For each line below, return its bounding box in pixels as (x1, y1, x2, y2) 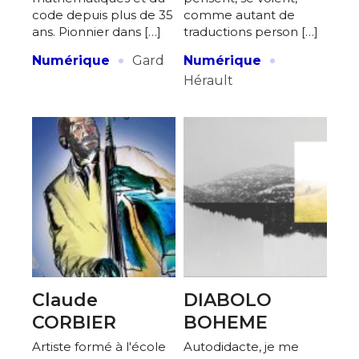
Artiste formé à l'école (32, 338, 166, 354)
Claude (32, 288, 98, 311)
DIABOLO (184, 288, 272, 311)
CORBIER (32, 311, 116, 333)
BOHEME (184, 311, 268, 333)
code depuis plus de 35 (32, 6, 173, 22)
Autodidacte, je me (184, 338, 299, 354)
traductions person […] (184, 23, 318, 39)
